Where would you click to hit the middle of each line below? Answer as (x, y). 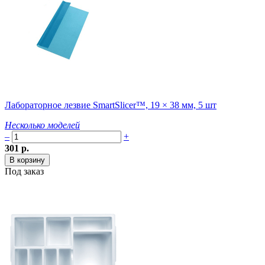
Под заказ (24, 172)
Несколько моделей (42, 125)
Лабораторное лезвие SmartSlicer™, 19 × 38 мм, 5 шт (111, 105)
